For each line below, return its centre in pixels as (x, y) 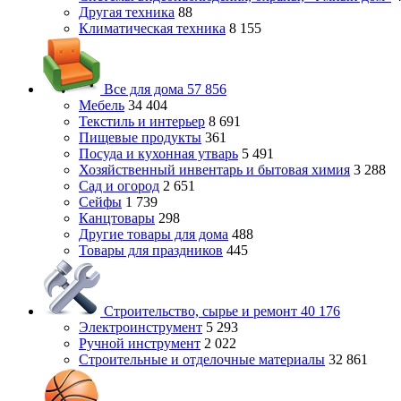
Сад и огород (119, 186)
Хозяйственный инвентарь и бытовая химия (214, 170)
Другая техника (127, 12)
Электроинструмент (141, 327)
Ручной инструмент (140, 343)
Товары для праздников (151, 250)
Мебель (102, 105)
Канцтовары (117, 218)
